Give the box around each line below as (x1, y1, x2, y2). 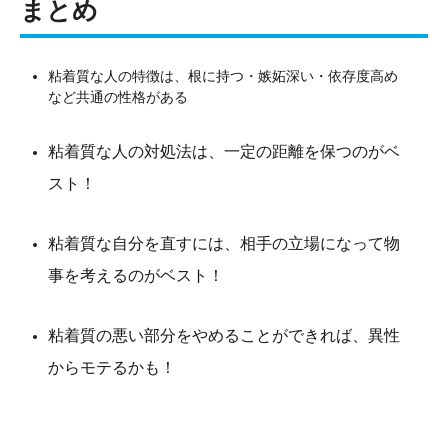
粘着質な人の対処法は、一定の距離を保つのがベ (48, 143, 400, 161)
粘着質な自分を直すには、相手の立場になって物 (48, 235, 400, 253)
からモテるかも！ (48, 359, 176, 377)
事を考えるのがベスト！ (48, 267, 224, 285)
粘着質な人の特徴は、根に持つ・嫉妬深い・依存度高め (48, 68, 398, 85)
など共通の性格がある (48, 89, 188, 106)
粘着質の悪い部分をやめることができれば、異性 (48, 327, 400, 345)
